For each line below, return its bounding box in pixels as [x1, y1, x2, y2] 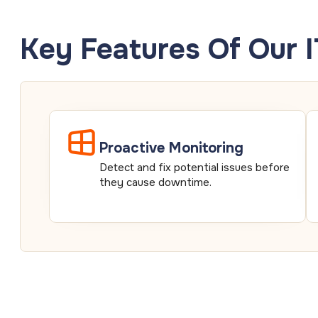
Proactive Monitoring [99, 138, 243, 157]
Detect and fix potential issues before [99, 160, 290, 175]
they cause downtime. [99, 175, 212, 190]
